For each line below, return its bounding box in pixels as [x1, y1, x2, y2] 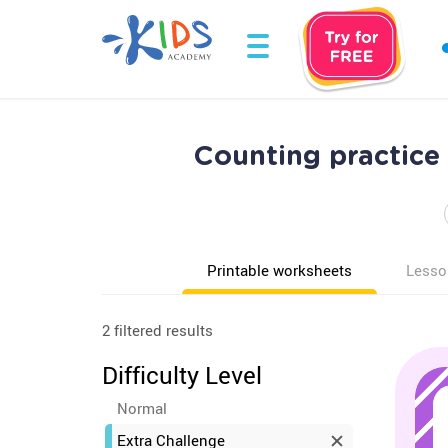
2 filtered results [102, 320, 213, 340]
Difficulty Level [102, 359, 262, 391]
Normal [117, 398, 167, 418]
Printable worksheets [207, 260, 352, 280]
